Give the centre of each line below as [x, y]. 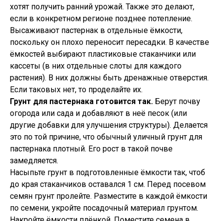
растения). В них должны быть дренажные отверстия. [109, 78]
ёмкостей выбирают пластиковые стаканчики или [103, 54]
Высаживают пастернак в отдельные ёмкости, [96, 30]
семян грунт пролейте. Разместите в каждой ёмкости [109, 196]
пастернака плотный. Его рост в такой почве [91, 149]
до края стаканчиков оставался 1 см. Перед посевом [108, 184]
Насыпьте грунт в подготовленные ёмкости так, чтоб [108, 172]
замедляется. [34, 161]
